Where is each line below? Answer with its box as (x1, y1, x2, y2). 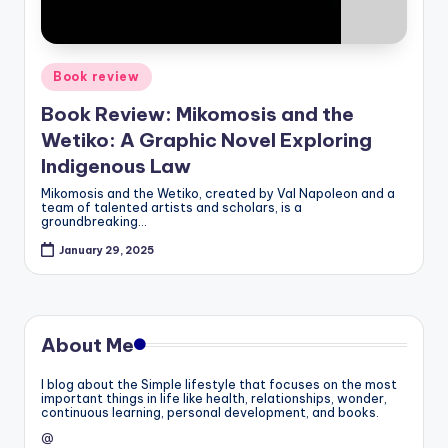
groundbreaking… (41, 214, 147, 230)
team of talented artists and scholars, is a (41, 200, 302, 216)
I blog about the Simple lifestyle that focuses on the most (41, 376, 397, 392)
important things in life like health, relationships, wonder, (41, 390, 387, 406)
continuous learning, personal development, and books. (41, 404, 379, 420)
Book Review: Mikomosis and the (41, 102, 354, 127)
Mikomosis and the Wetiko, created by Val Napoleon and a (41, 186, 395, 202)
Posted (40, 61, 86, 77)
